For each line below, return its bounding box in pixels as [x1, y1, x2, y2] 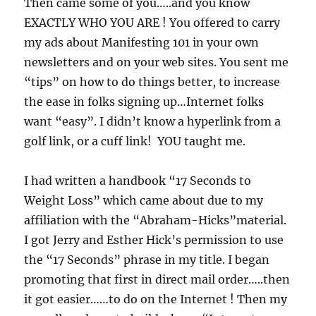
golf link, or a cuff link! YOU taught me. [24, 134, 246, 149]
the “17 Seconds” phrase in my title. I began [24, 253, 270, 267]
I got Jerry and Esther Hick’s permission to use [24, 233, 284, 248]
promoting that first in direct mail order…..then [24, 272, 291, 287]
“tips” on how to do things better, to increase [24, 75, 281, 90]
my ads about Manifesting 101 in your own [24, 35, 260, 50]
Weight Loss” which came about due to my [24, 193, 264, 208]
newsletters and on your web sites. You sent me [24, 55, 289, 70]
